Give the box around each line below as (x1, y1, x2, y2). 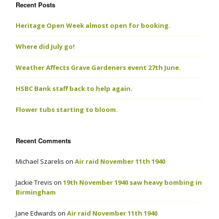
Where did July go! (16, 42, 75, 51)
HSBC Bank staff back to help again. (16, 84, 132, 93)
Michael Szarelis (16, 157, 64, 166)
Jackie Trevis (16, 178, 52, 187)
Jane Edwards (16, 209, 56, 218)
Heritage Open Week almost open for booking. (16, 21, 171, 30)
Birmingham (16, 188, 56, 197)
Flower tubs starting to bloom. (16, 105, 118, 114)
